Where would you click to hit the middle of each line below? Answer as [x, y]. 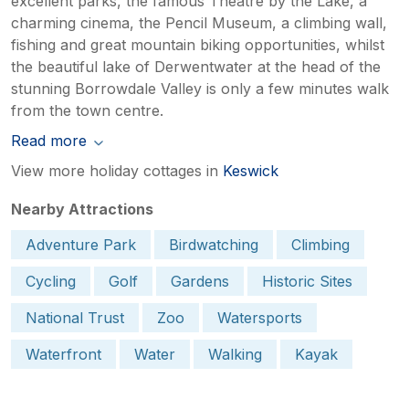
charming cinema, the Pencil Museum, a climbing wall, [199, 22]
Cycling [51, 281]
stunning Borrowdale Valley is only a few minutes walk [200, 88]
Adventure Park [81, 244]
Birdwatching [214, 244]
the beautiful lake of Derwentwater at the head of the [196, 66]
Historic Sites [307, 281]
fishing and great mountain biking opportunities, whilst [198, 44]
